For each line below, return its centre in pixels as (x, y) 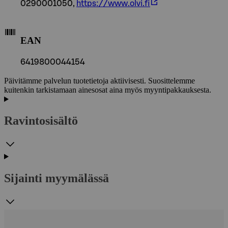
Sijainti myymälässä (56, 178)
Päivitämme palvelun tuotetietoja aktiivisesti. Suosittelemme (99, 81)
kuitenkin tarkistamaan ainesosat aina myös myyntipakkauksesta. (108, 90)
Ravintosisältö (41, 121)
